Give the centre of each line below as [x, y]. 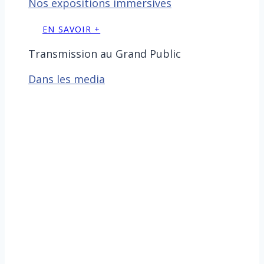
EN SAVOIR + [72, 29]
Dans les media [67, 79]
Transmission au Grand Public [105, 54]
